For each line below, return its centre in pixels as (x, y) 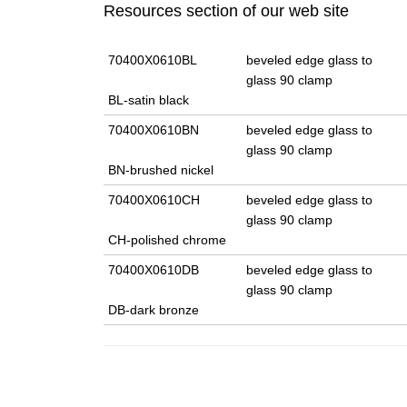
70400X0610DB (154, 270)
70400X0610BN (154, 130)
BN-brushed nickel (161, 170)
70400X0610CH (154, 200)
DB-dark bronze (154, 310)
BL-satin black (149, 100)
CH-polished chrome (167, 240)
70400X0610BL (153, 60)
